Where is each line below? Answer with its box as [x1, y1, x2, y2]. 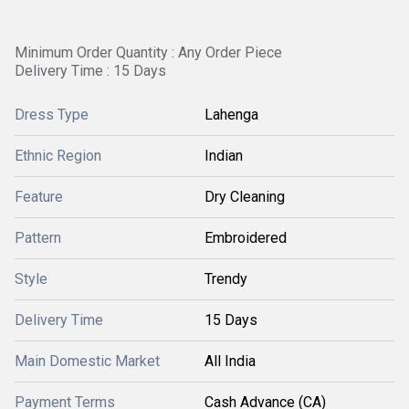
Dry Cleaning [204, 188, 285, 205]
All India [204, 352, 256, 370]
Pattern [15, 229, 61, 246]
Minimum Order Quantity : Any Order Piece [15, 44, 282, 61]
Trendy [204, 270, 247, 288]
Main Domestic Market [15, 352, 160, 370]
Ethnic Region [15, 147, 101, 164]
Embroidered [204, 229, 287, 246]
